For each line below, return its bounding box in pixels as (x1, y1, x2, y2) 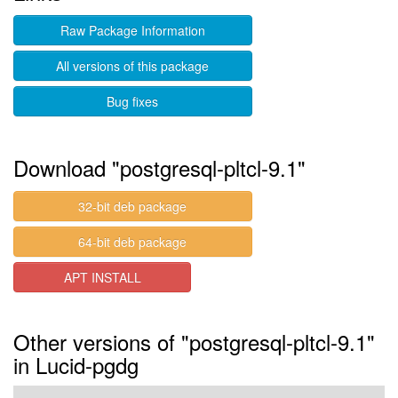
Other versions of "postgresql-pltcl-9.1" (13, 326, 375, 357)
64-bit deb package (78, 233, 187, 251)
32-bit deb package (78, 197, 187, 215)
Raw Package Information (60, 21, 205, 39)
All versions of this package (56, 57, 210, 75)
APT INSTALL (63, 268, 141, 286)
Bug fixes (107, 92, 159, 110)
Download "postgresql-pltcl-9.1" (13, 152, 306, 183)
